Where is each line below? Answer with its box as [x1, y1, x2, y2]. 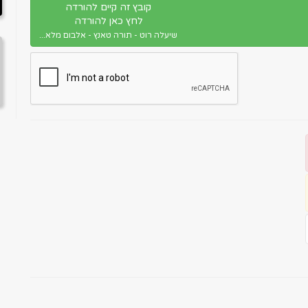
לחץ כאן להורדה [74, 15, 143, 27]
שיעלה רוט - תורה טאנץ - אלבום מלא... [39, 30, 177, 40]
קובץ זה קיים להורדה [65, 1, 151, 13]
